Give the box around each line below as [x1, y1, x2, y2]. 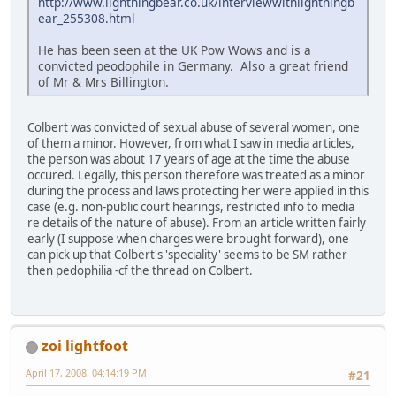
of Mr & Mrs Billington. [38, 72, 169, 90]
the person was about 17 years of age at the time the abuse [27, 150, 350, 167]
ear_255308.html [38, 9, 135, 27]
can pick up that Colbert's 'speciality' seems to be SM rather [27, 246, 347, 263]
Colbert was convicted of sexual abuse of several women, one [27, 118, 360, 135]
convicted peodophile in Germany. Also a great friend [38, 57, 348, 74]
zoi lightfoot [42, 336, 128, 356]
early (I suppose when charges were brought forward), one [27, 230, 349, 247]
